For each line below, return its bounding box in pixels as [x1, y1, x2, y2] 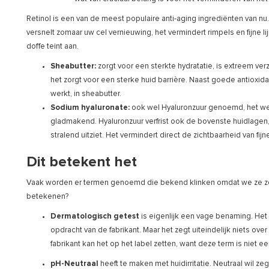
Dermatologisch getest [50, 212, 139, 220]
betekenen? [26, 192, 68, 201]
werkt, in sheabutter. [50, 89, 121, 98]
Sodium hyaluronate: [50, 103, 130, 112]
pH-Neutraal [50, 259, 98, 268]
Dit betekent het [26, 154, 137, 169]
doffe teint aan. [26, 42, 79, 50]
